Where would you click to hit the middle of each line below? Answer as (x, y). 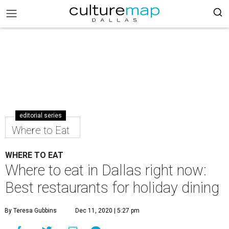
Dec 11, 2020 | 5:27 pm (107, 211)
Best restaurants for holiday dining (112, 188)
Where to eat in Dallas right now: (106, 170)
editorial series (41, 116)
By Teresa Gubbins (31, 211)
